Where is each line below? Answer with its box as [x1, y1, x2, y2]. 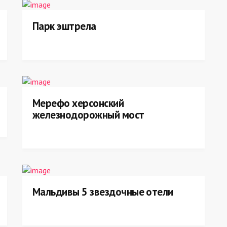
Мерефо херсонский [32, 96, 124, 110]
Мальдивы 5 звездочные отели [32, 185, 173, 199]
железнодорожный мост [32, 108, 144, 122]
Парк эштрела [32, 19, 96, 33]
